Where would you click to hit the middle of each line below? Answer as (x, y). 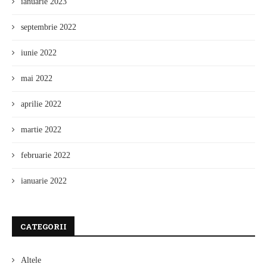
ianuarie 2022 (44, 181)
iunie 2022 (39, 53)
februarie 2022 (46, 156)
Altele (31, 260)
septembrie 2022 (49, 27)
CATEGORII (44, 227)
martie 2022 (41, 130)
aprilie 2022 (41, 104)
